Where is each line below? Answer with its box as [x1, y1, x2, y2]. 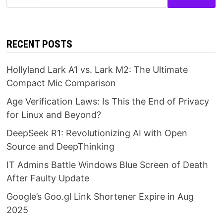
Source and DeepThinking [6, 141, 115, 152]
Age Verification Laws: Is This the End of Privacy [6, 96, 210, 107]
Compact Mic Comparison [6, 78, 116, 89]
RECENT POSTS [6, 38, 73, 51]
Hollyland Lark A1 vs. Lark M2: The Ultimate [6, 64, 188, 75]
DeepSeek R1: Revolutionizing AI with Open [6, 128, 188, 139]
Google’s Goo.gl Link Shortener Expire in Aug [6, 191, 194, 202]
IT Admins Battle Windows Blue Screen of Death [6, 160, 209, 170]
